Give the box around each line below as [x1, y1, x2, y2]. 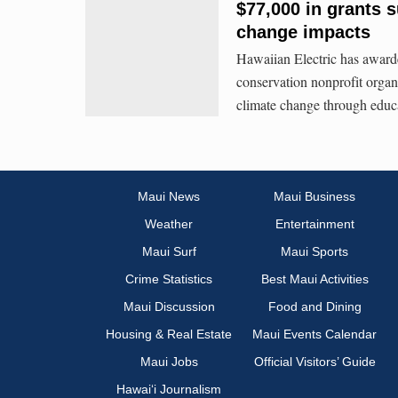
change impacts [236, 21, 370, 42]
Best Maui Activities [260, 272, 369, 287]
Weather [145, 217, 193, 232]
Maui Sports [281, 244, 348, 259]
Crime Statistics [125, 272, 212, 287]
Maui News [138, 189, 200, 204]
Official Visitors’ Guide [253, 354, 376, 370]
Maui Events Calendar [252, 327, 377, 342]
